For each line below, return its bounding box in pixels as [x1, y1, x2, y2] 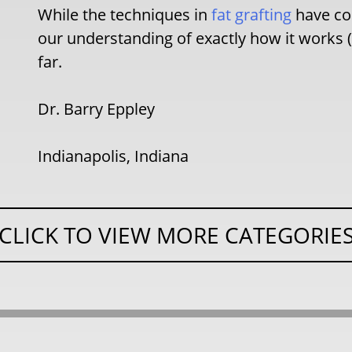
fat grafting [211, 4, 292, 25]
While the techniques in [38, 4, 212, 25]
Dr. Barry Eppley [38, 98, 156, 119]
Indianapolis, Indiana [38, 145, 189, 167]
